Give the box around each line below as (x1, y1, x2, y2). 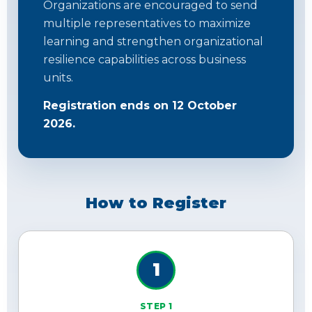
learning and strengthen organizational (43, 35, 263, 49)
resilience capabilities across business (43, 53, 246, 67)
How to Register (86, 194, 226, 213)
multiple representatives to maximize (43, 17, 251, 31)
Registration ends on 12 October (43, 99, 237, 113)
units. (43, 71, 73, 85)
